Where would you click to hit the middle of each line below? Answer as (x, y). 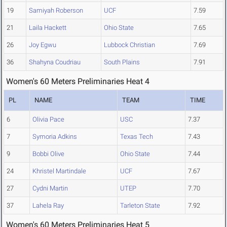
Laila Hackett (48, 28)
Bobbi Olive (48, 154)
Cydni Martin (50, 188)
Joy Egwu (43, 45)
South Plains (122, 62)
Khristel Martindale (59, 171)
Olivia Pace (48, 120)
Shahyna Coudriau (55, 62)
